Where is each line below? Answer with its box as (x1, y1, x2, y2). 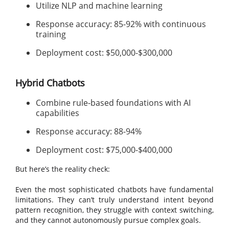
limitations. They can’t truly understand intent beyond (15, 195, 214, 204)
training (36, 29, 66, 40)
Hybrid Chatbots (15, 77, 85, 89)
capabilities (36, 107, 79, 119)
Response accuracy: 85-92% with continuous (36, 18, 206, 30)
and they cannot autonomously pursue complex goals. (15, 215, 201, 225)
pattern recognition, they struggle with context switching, (15, 205, 214, 215)
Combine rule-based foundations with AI (36, 97, 191, 108)
